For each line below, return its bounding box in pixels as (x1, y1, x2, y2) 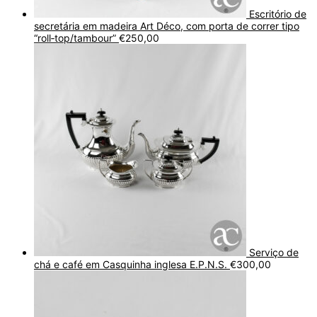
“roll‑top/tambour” (34, 31, 116, 44)
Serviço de (249, 246, 299, 258)
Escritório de (249, 7, 306, 20)
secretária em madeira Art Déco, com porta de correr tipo (34, 19, 299, 32)
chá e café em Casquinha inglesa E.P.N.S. (34, 258, 227, 270)
